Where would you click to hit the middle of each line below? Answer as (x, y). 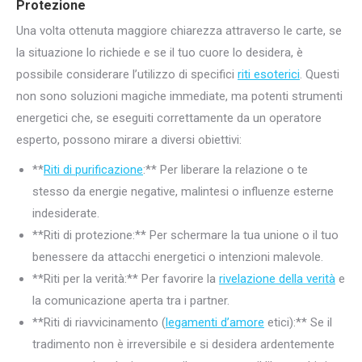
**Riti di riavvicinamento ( (99, 322)
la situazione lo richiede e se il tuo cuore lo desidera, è (160, 52)
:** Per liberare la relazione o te (225, 169)
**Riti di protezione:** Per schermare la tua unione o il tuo (185, 235)
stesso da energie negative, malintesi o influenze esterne (183, 191)
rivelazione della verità (277, 278)
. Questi (320, 74)
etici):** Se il (298, 322)
